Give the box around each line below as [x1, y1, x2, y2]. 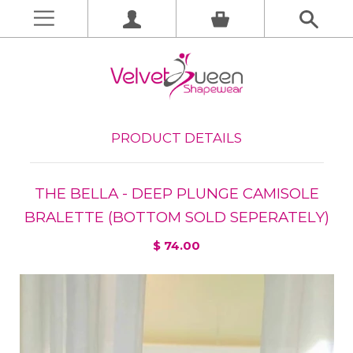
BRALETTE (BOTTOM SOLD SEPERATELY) [24, 207, 329, 226]
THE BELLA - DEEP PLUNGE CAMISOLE [34, 184, 319, 203]
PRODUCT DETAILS [111, 130, 242, 147]
